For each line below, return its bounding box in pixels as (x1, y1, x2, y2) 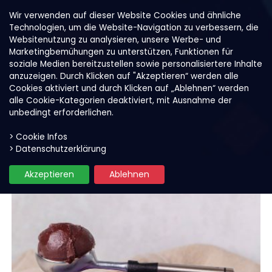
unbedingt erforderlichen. (9, 107, 114, 118)
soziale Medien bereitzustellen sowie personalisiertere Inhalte (9, 58, 262, 70)
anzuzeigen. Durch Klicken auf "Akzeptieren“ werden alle (9, 70, 239, 82)
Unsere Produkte (33, 138, 107, 150)
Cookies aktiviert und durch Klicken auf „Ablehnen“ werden (9, 83, 249, 94)
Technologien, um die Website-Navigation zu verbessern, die (9, 22, 259, 33)
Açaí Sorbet (135, 138, 188, 150)
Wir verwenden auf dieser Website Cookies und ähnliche (9, 10, 241, 21)
